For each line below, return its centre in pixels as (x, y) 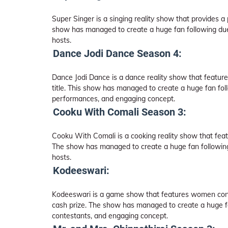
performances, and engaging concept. (113, 99)
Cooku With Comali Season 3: (120, 112)
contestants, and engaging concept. (110, 216)
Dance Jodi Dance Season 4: (117, 53)
